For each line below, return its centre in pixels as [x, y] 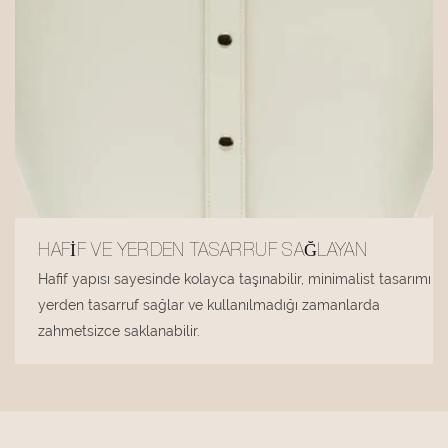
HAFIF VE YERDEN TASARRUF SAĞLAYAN [203, 252]
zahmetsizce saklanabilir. [119, 331]
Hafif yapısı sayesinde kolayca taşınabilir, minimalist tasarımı [235, 279]
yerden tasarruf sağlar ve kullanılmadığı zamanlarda [209, 305]
